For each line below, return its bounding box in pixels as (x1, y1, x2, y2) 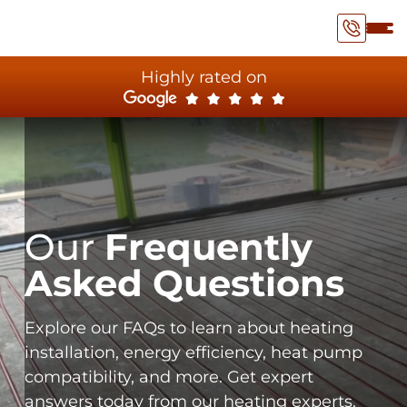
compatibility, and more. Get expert (24, 367, 313, 387)
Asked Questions (24, 261, 344, 305)
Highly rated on (140, 67, 267, 87)
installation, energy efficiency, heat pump (24, 342, 362, 362)
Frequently (104, 224, 313, 269)
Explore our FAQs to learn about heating (24, 318, 353, 338)
